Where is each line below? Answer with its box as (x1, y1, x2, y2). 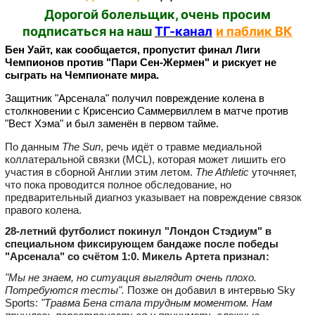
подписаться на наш (22, 23, 152, 39)
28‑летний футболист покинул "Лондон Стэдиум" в (5, 224, 271, 237)
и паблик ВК (216, 23, 292, 39)
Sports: (5, 296, 41, 309)
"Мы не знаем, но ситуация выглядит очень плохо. (5, 271, 257, 283)
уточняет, (249, 165, 297, 178)
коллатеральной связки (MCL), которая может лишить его (5, 153, 285, 165)
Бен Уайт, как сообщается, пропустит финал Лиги (5, 43, 260, 56)
